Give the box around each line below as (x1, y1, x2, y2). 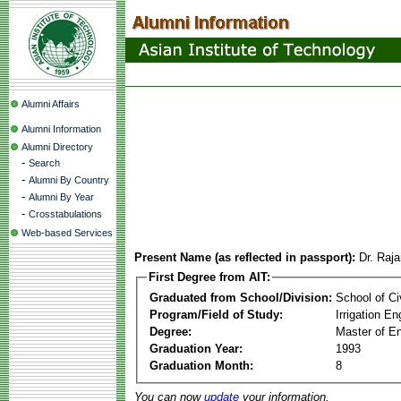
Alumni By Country (29, 175, 109, 185)
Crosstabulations (29, 209, 102, 219)
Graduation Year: (149, 341, 243, 355)
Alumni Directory (21, 141, 93, 152)
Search (29, 158, 60, 168)
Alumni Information (21, 124, 101, 134)
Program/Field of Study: (149, 307, 283, 321)
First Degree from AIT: (149, 270, 270, 284)
